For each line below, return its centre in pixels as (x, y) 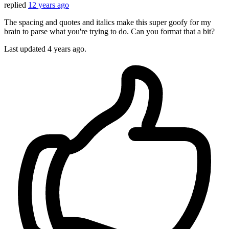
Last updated (26, 49)
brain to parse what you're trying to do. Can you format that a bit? (109, 32)
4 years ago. (67, 49)
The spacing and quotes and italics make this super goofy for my (108, 22)
